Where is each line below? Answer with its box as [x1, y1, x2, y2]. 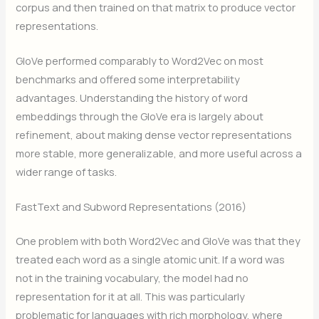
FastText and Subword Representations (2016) [16, 199, 247, 214]
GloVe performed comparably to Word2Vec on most [16, 53, 264, 68]
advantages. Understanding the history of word [16, 90, 249, 105]
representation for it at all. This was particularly [16, 289, 246, 304]
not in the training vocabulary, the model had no [16, 271, 249, 286]
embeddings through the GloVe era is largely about [16, 108, 264, 123]
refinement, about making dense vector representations [16, 127, 293, 142]
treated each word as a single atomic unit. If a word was [16, 252, 286, 267]
